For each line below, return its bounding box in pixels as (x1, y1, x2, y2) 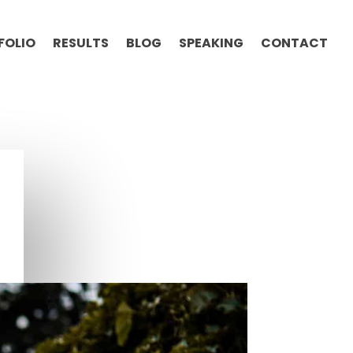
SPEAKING (179, 34, 243, 52)
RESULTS (53, 34, 109, 52)
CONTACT (261, 34, 328, 52)
